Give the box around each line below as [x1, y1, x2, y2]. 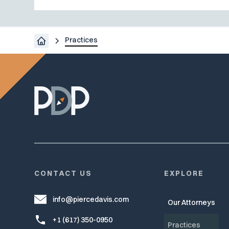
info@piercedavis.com [53, 194, 129, 204]
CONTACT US [34, 169, 93, 178]
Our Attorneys [168, 198, 216, 208]
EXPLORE [164, 169, 204, 178]
